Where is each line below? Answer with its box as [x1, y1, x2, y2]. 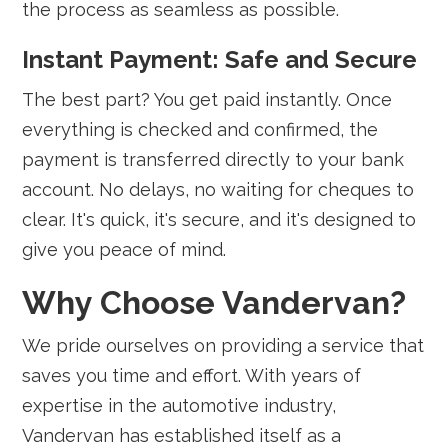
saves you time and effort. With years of [22, 365, 362, 386]
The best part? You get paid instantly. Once [22, 89, 393, 110]
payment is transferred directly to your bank [22, 149, 405, 170]
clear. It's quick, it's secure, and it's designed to [22, 209, 417, 230]
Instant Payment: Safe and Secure [22, 45, 418, 74]
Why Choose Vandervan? [22, 284, 407, 321]
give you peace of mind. [22, 239, 227, 260]
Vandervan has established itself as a [22, 425, 342, 446]
